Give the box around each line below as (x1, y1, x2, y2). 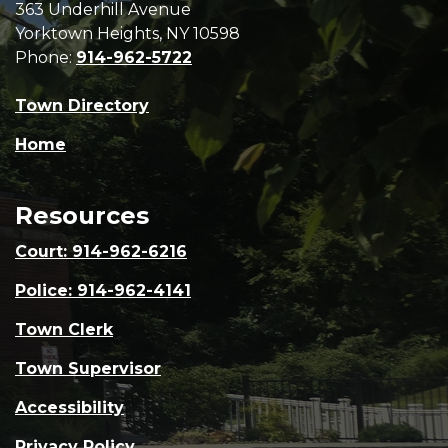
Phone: (15, 48, 76, 67)
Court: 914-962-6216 (15, 242, 187, 261)
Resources (15, 201, 149, 230)
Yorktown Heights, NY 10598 (15, 24, 240, 43)
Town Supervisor (15, 359, 161, 378)
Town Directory (15, 96, 149, 115)
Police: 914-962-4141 (15, 281, 191, 300)
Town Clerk (15, 320, 113, 339)
